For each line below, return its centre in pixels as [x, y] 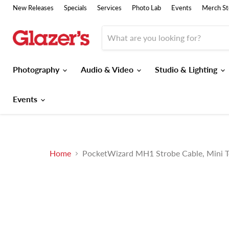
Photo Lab [146, 8]
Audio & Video [108, 69]
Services [109, 8]
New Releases [33, 8]
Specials [75, 8]
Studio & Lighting [187, 69]
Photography [37, 69]
